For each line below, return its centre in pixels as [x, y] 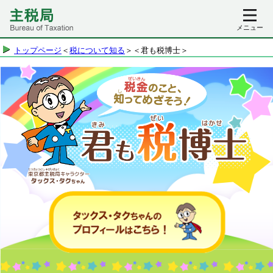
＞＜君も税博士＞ [157, 50]
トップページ [38, 50]
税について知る [97, 50]
